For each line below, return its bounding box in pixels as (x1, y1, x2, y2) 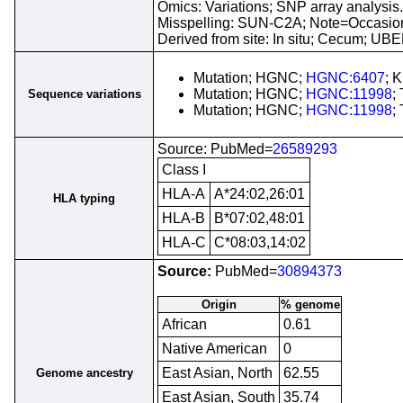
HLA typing (53, 192, 115, 205)
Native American (162, 341, 267, 356)
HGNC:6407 (306, 70, 385, 85)
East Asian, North (162, 365, 273, 381)
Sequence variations (27, 87, 141, 101)
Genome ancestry (35, 366, 133, 380)
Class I (162, 162, 206, 177)
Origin (201, 298, 237, 311)
